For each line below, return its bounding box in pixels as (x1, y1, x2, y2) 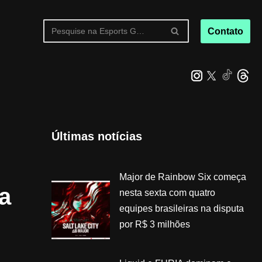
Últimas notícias (51, 129, 142, 143)
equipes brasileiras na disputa (119, 203, 244, 213)
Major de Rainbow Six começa (119, 171, 246, 182)
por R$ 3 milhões (119, 219, 190, 229)
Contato (207, 26, 243, 36)
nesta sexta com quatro (119, 187, 215, 198)
